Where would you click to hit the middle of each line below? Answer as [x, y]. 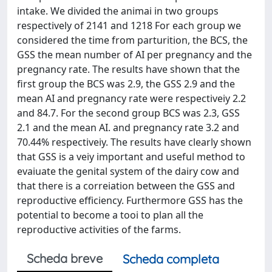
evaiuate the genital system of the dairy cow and [128, 171]
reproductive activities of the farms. [99, 229]
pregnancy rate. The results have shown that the [128, 69]
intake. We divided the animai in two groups [118, 11]
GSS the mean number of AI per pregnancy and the [134, 55]
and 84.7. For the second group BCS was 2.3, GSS [128, 113]
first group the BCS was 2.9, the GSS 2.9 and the [126, 84]
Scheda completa [171, 259]
